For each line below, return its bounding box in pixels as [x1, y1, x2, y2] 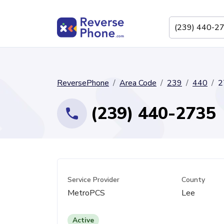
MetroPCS [67, 187, 105, 198]
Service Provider [67, 175, 119, 184]
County [181, 175, 205, 184]
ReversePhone [57, 77, 109, 88]
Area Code [119, 77, 156, 88]
